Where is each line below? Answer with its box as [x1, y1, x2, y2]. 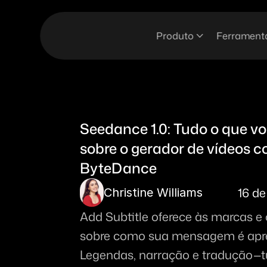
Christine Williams [104, 185, 203, 200]
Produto [156, 29, 194, 42]
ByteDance [80, 158, 157, 178]
